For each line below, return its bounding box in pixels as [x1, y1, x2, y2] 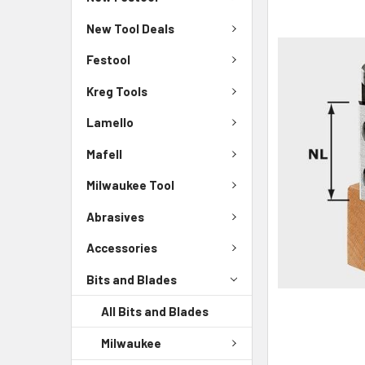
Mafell [86, 146, 122, 161]
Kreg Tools [86, 83, 147, 99]
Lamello [86, 115, 134, 130]
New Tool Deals [86, 20, 174, 36]
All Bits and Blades [101, 304, 209, 319]
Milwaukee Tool [86, 178, 174, 193]
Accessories [86, 240, 157, 256]
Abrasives [86, 209, 144, 224]
